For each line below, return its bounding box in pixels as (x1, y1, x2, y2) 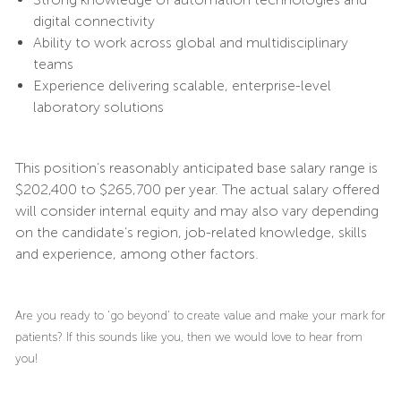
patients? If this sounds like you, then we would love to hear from (14, 329, 363, 345)
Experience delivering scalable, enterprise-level (32, 77, 331, 95)
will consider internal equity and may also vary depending (14, 202, 379, 220)
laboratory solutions (32, 98, 164, 116)
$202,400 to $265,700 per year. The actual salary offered (14, 181, 380, 199)
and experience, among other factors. (14, 245, 259, 263)
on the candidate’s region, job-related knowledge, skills (14, 224, 367, 242)
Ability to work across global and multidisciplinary (32, 34, 348, 52)
